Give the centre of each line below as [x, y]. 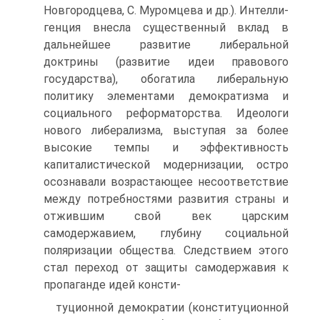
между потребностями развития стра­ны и [166, 199]
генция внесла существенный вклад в [166, 27]
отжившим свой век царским [166, 216]
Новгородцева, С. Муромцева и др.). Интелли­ [166, 10]
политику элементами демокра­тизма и [166, 96]
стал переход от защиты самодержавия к [166, 267]
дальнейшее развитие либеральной [166, 45]
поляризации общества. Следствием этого [166, 250]
